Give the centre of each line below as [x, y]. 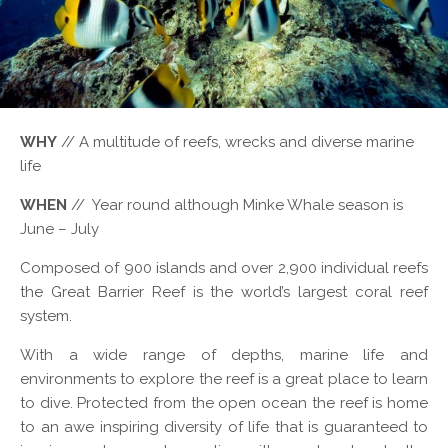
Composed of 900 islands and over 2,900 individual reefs [224, 268]
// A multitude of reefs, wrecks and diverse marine [235, 142]
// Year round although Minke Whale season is [235, 205]
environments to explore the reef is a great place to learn [224, 379]
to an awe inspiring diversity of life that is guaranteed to [224, 427]
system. [46, 316]
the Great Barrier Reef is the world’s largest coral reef [224, 292]
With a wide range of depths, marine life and [224, 355]
